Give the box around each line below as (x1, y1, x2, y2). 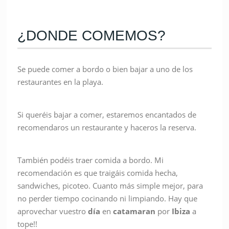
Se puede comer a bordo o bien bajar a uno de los (17, 63, 193, 74)
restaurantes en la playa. (17, 76, 104, 87)
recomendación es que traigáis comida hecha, (17, 167, 178, 178)
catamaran (113, 205, 156, 216)
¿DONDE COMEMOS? (17, 27, 166, 43)
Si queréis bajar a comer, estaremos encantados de (17, 109, 197, 120)
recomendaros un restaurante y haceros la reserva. (17, 122, 197, 132)
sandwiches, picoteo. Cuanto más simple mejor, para (17, 180, 203, 191)
